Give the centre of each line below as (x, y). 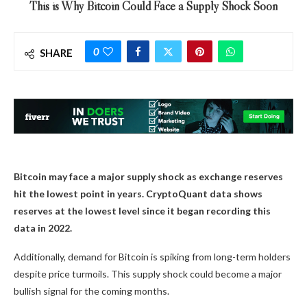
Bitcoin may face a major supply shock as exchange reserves (148, 176)
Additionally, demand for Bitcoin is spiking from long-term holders (152, 256)
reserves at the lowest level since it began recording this (142, 210)
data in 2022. (43, 228)
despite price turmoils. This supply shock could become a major (148, 273)
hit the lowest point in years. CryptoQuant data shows (138, 193)
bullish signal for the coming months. (91, 291)
